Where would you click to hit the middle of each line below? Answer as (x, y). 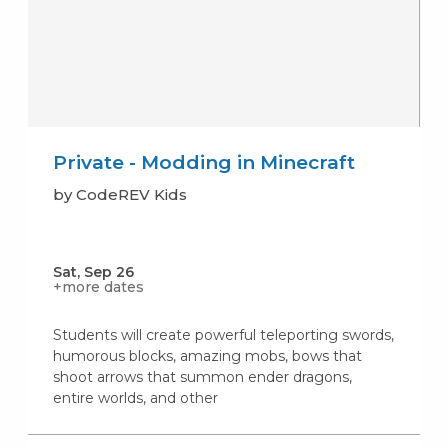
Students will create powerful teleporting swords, (223, 335)
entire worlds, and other (135, 398)
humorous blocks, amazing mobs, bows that (207, 356)
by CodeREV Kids (119, 195)
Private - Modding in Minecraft (203, 163)
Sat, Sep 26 (93, 272)
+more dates (98, 287)
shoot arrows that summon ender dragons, (202, 377)
